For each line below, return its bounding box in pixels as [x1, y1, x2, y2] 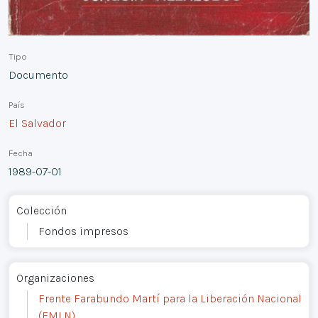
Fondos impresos [38, 224, 128, 238]
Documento [9, 67, 68, 82]
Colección [16, 203, 67, 217]
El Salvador [9, 116, 66, 130]
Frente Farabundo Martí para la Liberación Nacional [38, 291, 302, 305]
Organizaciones [16, 270, 94, 285]
